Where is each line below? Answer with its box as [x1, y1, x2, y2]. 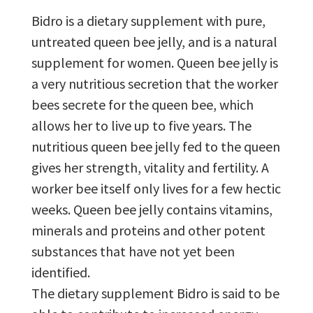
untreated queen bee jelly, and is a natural [31, 32, 277, 50]
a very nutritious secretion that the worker [31, 74, 278, 92]
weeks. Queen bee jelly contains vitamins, [31, 200, 272, 218]
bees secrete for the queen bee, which [31, 95, 254, 113]
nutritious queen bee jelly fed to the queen [31, 137, 280, 155]
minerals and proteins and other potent [31, 221, 265, 239]
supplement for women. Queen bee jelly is [31, 53, 278, 71]
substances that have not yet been [31, 242, 235, 260]
